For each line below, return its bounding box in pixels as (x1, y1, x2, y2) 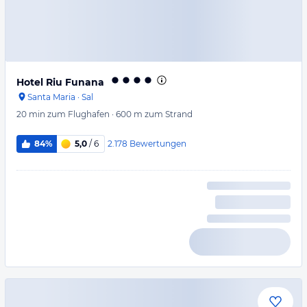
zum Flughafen (47, 109, 110, 119)
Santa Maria (27, 92, 75, 102)
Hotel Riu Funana (16, 76, 104, 88)
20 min (16, 109, 45, 119)
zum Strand (145, 109, 193, 119)
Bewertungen (129, 138, 186, 149)
